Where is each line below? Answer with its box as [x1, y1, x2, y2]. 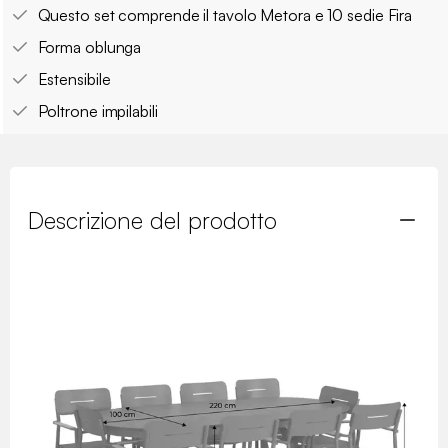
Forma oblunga [37, 36, 142, 57]
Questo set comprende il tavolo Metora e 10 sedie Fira [37, 4, 413, 25]
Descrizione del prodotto [28, 204, 277, 235]
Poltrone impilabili [37, 100, 158, 121]
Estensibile [37, 68, 111, 89]
